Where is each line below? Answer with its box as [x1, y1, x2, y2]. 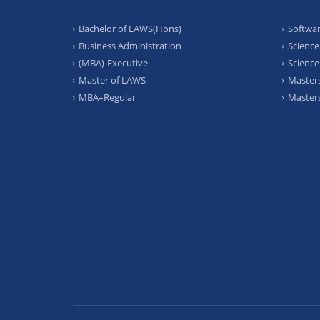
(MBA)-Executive [79, 56, 148, 70]
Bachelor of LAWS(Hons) [79, 22, 181, 36]
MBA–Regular [79, 91, 136, 104]
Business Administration [79, 39, 181, 53]
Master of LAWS [79, 74, 146, 87]
